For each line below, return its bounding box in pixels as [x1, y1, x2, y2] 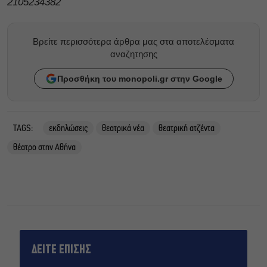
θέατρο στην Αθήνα [13, 143, 76, 153]
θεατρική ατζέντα [159, 124, 215, 134]
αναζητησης [110, 49, 157, 60]
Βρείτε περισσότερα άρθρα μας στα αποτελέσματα [33, 36, 234, 47]
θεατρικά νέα [102, 124, 144, 134]
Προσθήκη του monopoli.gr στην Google [57, 74, 222, 84]
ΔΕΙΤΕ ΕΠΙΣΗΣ [32, 243, 92, 257]
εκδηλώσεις [49, 124, 88, 134]
